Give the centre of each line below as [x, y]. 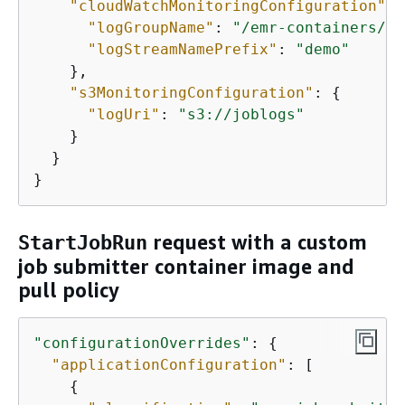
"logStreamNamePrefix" [183, 49]
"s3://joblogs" [241, 114]
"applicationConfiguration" [169, 364]
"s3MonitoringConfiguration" [192, 92]
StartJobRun [83, 243]
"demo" [323, 49]
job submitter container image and [186, 267]
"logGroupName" [151, 27]
